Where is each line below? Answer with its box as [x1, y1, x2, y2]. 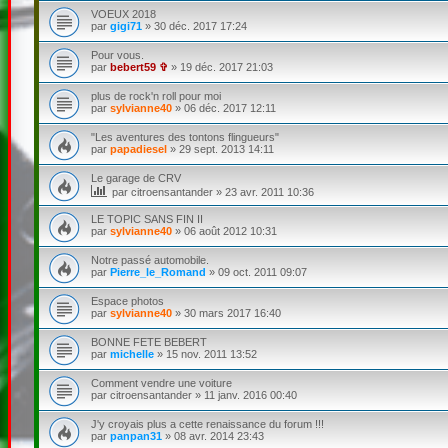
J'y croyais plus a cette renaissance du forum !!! [90, 417, 324, 430]
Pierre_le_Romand [109, 265, 206, 278]
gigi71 [109, 19, 142, 32]
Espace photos [90, 294, 164, 307]
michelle [109, 347, 154, 360]
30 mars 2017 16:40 [183, 306, 281, 319]
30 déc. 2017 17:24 [153, 19, 247, 32]
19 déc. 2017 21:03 [179, 60, 273, 73]
